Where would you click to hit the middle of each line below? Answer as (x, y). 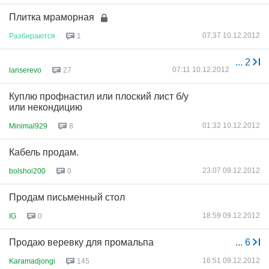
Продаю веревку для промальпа (81, 242)
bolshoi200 (27, 171)
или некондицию (46, 107)
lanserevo (25, 70)
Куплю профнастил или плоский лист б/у (99, 96)
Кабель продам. (44, 152)
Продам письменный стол (67, 197)
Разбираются (32, 36)
